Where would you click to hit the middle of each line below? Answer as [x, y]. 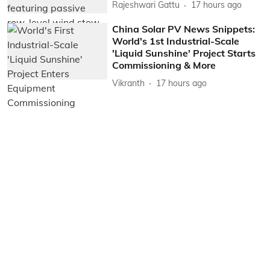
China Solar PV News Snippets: [184, 29]
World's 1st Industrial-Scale [176, 41]
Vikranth [129, 83]
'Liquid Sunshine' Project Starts [184, 53]
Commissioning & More [164, 65]
